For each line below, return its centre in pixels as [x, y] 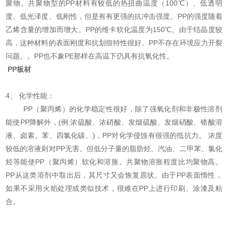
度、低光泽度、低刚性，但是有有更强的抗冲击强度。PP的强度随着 [114, 17]
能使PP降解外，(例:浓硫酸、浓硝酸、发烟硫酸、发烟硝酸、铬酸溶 [114, 122]
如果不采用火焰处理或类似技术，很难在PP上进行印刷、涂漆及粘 [114, 189]
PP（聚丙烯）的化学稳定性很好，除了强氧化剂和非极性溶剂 [114, 109]
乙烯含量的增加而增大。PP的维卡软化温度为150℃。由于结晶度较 [114, 30]
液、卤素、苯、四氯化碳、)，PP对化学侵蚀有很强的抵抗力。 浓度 [114, 136]
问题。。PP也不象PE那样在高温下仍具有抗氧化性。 [90, 56]
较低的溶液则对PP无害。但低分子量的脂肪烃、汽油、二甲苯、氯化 [114, 149]
